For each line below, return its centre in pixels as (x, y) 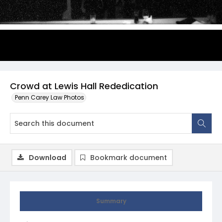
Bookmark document (129, 158)
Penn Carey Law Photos (50, 97)
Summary (111, 201)
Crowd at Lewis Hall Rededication (84, 86)
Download (48, 158)
